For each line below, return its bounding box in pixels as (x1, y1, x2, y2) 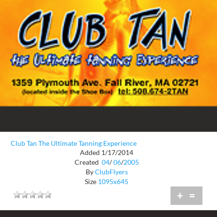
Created (74, 157, 100, 166)
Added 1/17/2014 (80, 148, 133, 156)
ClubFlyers (94, 167, 128, 176)
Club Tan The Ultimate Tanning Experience (11, 139, 137, 148)
